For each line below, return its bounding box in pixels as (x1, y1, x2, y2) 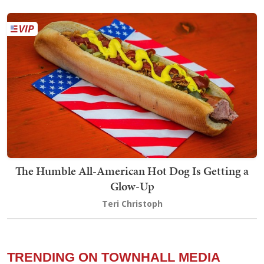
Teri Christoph (101, 197, 163, 209)
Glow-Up (110, 177, 154, 194)
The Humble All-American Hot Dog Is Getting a (15, 162, 249, 179)
